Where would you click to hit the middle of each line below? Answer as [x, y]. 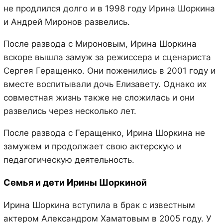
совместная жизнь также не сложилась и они [99, 97]
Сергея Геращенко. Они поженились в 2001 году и [109, 70]
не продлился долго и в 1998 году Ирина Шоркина [109, 8]
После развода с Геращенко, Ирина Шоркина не [104, 133]
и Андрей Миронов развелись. [66, 22]
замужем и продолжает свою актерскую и [92, 146]
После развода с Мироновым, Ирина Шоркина [100, 44]
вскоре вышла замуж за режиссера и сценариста [107, 57]
